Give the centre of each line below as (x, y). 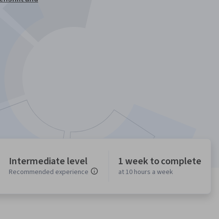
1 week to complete (160, 162)
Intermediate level (48, 162)
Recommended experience (49, 172)
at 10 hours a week (146, 172)
